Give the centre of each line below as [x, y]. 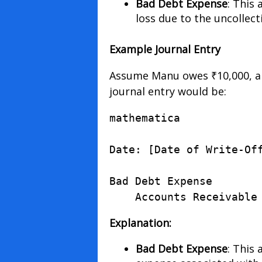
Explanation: [140, 223]
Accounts [161, 197]
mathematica [144, 118]
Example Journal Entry [165, 49]
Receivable [225, 197]
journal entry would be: [168, 92]
